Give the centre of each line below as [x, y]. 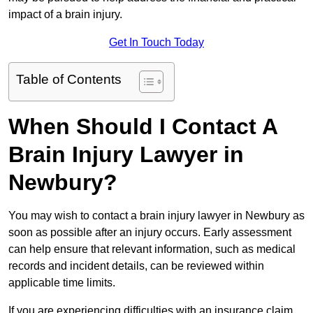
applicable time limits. [62, 283]
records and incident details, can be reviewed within [136, 266]
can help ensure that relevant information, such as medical [152, 249]
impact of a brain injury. [65, 15]
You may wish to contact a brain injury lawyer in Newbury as [156, 216]
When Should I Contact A [143, 127]
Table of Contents [69, 80]
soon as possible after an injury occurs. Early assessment [150, 233]
